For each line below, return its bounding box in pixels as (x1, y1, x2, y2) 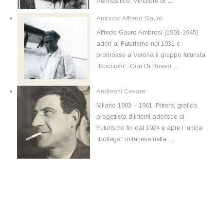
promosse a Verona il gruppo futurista (96, 51, 205, 59)
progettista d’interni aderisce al (96, 113, 184, 121)
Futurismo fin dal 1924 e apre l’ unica (96, 124, 202, 132)
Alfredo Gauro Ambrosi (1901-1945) (96, 29, 199, 36)
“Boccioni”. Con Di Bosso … (96, 62, 180, 70)
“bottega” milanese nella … (96, 135, 175, 143)
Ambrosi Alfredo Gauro (96, 14, 163, 22)
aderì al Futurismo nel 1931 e (96, 40, 180, 48)
